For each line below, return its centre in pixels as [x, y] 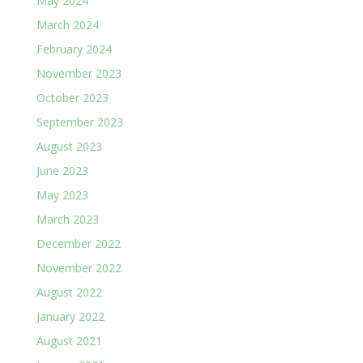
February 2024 [74, 49]
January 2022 [70, 316]
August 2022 [69, 292]
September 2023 [79, 122]
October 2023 [72, 97]
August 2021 [69, 340]
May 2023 [62, 194]
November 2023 [79, 73]
